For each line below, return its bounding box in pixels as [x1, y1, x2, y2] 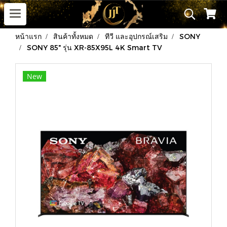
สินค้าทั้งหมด [53, 32, 93, 41]
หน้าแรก [15, 32, 42, 41]
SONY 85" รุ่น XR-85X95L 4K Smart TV [27, 43, 162, 52]
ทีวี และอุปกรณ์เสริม [105, 32, 168, 41]
